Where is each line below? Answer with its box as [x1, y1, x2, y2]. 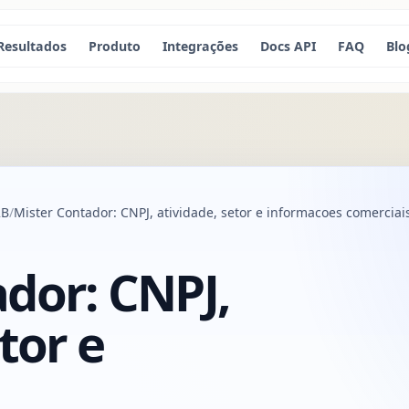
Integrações [163, 37, 239, 55]
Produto [89, 37, 142, 55]
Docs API [260, 37, 317, 55]
